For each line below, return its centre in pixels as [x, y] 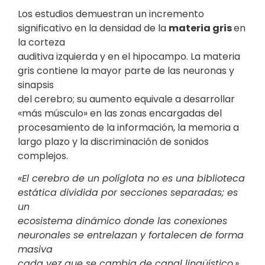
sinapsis [36, 85]
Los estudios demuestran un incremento [111, 14]
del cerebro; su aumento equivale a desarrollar [126, 99]
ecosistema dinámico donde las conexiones [122, 221]
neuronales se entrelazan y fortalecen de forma [131, 235]
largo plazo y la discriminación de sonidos [113, 141]
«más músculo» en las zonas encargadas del [120, 113]
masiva [35, 250]
